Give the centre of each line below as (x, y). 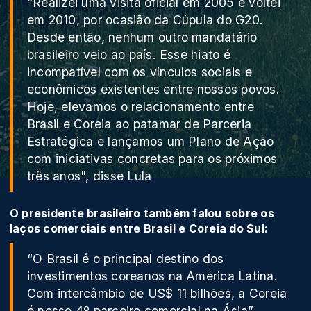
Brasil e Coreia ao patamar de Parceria (140, 124)
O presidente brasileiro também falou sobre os (142, 213)
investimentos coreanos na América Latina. (152, 276)
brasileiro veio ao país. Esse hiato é (129, 55)
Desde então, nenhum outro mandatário (142, 37)
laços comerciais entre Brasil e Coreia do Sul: (139, 229)
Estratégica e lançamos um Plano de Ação (151, 142)
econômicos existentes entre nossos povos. (153, 90)
